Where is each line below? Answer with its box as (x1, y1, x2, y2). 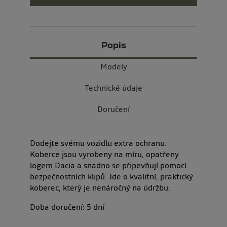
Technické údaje (85, 82, 142, 93)
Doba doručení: (30, 201, 85, 212)
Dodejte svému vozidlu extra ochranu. (30, 137, 167, 148)
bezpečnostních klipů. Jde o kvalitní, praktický (30, 170, 193, 182)
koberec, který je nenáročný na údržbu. (30, 181, 170, 193)
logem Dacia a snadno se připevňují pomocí (30, 159, 186, 171)
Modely (100, 60, 127, 72)
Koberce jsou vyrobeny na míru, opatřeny (30, 148, 179, 160)
